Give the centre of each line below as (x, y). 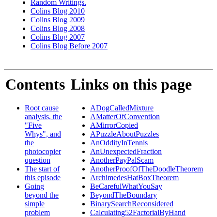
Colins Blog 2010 (58, 11)
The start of (42, 169)
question (38, 160)
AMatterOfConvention (125, 117)
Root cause (42, 108)
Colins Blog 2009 (58, 20)
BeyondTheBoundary (124, 195)
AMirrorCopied (114, 125)
